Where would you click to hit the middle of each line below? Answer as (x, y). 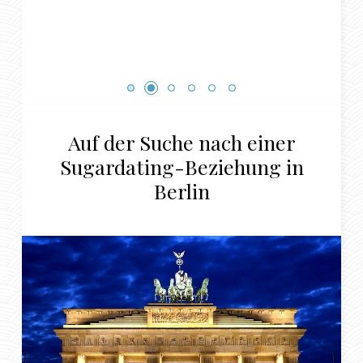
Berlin (181, 190)
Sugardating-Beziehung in (181, 166)
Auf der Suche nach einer (181, 142)
